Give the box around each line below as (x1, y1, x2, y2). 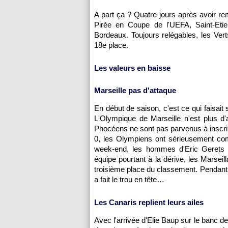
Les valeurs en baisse (94, 64, 170, 72)
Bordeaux (94, 31, 126, 39)
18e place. (94, 41, 128, 49)
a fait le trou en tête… (94, 175, 164, 184)
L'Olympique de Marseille (94, 114, 181, 123)
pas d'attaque (126, 86, 176, 95)
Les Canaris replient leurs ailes (94, 198, 204, 207)
